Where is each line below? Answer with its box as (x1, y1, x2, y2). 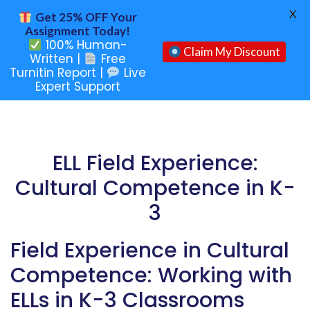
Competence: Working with (10, 261, 292, 290)
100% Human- (42, 37, 127, 53)
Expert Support (35, 78, 120, 95)
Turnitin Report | (10, 64, 107, 81)
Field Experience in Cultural (10, 236, 289, 265)
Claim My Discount (181, 44, 280, 59)
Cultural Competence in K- (15, 174, 295, 203)
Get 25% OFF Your (35, 10, 137, 24)
